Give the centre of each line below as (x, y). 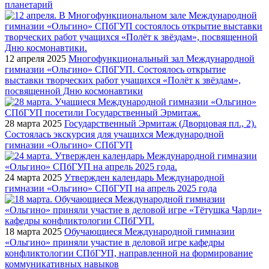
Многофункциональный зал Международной (162, 58)
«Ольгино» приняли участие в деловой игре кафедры (115, 242)
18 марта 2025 (33, 231)
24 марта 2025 (33, 177)
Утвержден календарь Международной (144, 177)
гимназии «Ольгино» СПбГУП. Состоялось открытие (115, 69)
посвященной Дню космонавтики (74, 91)
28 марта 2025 (33, 123)
